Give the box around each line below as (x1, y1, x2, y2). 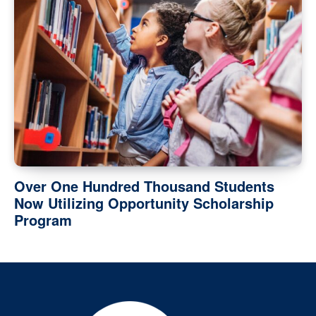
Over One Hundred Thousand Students (14, 176, 274, 197)
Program (14, 209, 72, 231)
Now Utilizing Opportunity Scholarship (14, 193, 274, 214)
